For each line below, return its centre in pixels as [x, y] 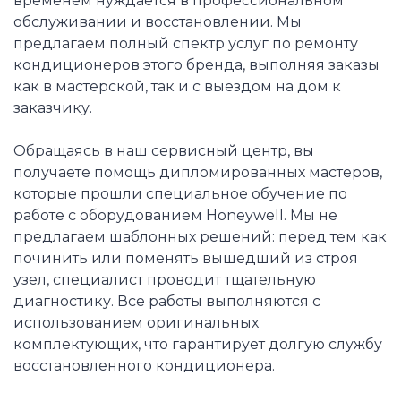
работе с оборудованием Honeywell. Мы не [175, 216]
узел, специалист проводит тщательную [165, 280]
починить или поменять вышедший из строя [186, 259]
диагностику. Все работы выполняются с [167, 302]
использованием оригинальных [136, 323]
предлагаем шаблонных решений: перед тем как [200, 237]
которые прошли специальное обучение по [180, 194]
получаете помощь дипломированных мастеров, [198, 173]
